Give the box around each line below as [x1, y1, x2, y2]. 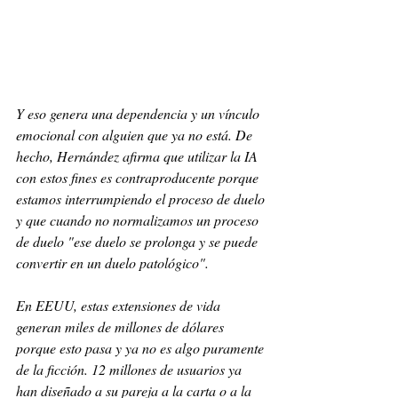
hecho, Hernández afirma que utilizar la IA [16, 147, 261, 166]
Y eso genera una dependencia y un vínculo [16, 104, 263, 123]
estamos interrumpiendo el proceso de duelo [16, 189, 268, 209]
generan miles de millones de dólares [16, 317, 227, 337]
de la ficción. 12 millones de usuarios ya [16, 360, 245, 379]
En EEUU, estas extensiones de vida [16, 296, 224, 315]
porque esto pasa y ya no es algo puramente [16, 338, 267, 358]
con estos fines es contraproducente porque [16, 168, 262, 187]
